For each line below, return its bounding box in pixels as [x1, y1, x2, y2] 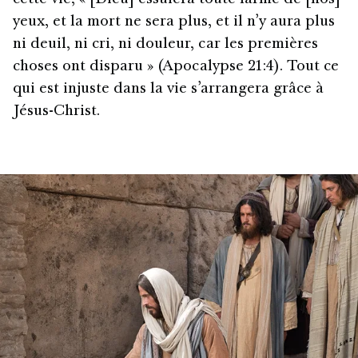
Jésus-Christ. [13, 104, 100, 119]
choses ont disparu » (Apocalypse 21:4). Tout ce [13, 59, 339, 74]
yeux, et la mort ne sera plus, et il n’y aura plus [13, 14, 335, 30]
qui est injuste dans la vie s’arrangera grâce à [13, 82, 324, 97]
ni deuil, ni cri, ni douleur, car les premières [13, 37, 318, 52]
